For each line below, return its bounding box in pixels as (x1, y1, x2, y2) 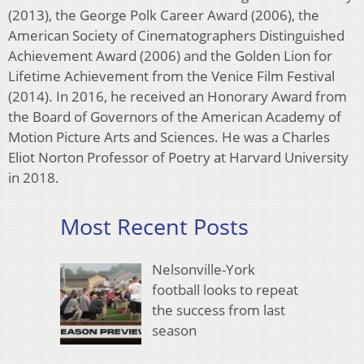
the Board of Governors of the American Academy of (8, 107, 341, 127)
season (151, 321, 197, 340)
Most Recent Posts (60, 211, 249, 242)
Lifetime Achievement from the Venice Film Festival (8, 67, 335, 86)
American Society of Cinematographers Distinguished (8, 26, 344, 45)
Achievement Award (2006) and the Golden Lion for (8, 46, 332, 66)
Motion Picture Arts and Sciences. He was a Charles (8, 128, 330, 147)
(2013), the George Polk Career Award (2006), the (8, 6, 319, 25)
